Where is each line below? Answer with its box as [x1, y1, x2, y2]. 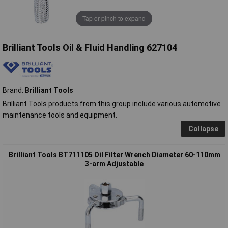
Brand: [3, 85, 25, 94]
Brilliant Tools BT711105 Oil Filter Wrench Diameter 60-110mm [8, 150, 220, 159]
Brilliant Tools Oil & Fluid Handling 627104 [3, 42, 177, 53]
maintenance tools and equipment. [3, 110, 117, 119]
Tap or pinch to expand [82, 14, 146, 23]
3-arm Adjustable [85, 159, 144, 168]
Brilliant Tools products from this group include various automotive [3, 99, 221, 108]
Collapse [188, 124, 218, 133]
